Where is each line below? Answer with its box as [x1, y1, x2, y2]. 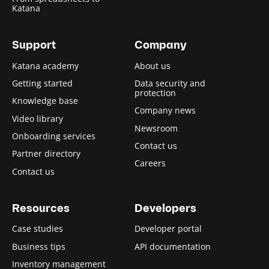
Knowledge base [12, 95, 78, 107]
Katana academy [12, 59, 79, 71]
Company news [134, 104, 196, 116]
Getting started [12, 77, 73, 89]
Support [12, 40, 56, 52]
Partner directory [12, 148, 80, 160]
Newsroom [134, 122, 178, 134]
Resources [12, 203, 70, 215]
